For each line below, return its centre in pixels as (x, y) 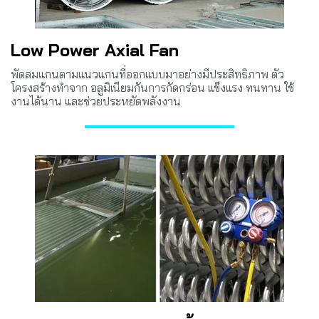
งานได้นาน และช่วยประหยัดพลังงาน (96, 101)
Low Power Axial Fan (95, 49)
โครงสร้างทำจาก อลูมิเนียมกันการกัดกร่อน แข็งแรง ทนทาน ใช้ (152, 87)
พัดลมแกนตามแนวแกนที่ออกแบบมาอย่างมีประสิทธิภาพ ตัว (147, 74)
